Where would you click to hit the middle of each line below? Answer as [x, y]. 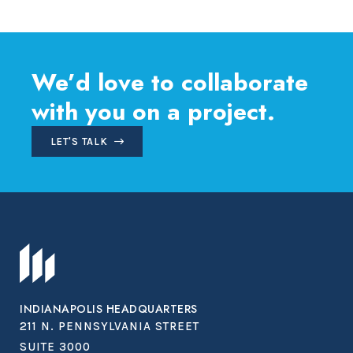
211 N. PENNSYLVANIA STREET [110, 326]
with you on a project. [153, 111]
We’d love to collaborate [170, 82]
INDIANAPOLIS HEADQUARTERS [109, 308]
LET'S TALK [79, 141]
